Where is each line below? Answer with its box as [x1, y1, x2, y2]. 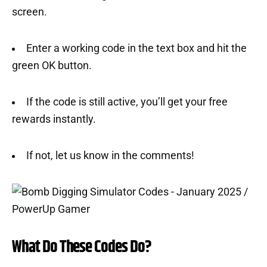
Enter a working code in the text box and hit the [26, 42, 247, 54]
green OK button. [12, 60, 92, 72]
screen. [12, 6, 47, 18]
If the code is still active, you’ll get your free [26, 96, 228, 108]
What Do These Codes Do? [12, 235, 151, 260]
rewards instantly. [12, 113, 96, 125]
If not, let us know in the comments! [26, 150, 194, 162]
